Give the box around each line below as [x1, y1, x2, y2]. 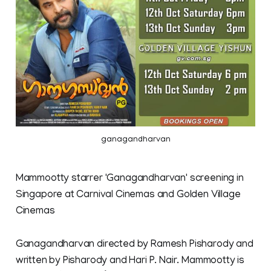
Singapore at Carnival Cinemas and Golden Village [15, 190, 241, 201]
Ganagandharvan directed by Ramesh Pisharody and [15, 240, 253, 251]
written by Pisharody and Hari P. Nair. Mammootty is [15, 256, 245, 267]
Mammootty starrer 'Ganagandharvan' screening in [15, 174, 244, 185]
